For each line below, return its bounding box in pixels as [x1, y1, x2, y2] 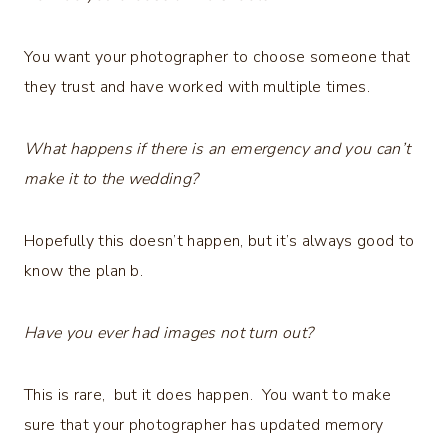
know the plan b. [24, 259, 144, 282]
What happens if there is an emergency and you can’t [24, 137, 411, 160]
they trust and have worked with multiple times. [24, 75, 371, 98]
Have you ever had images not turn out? [24, 321, 318, 344]
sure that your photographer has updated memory [24, 413, 384, 436]
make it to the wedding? [24, 167, 203, 190]
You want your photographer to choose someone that [24, 45, 411, 68]
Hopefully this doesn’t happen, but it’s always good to [24, 229, 415, 252]
